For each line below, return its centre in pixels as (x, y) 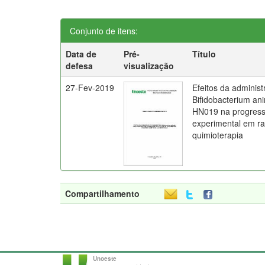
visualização (149, 66)
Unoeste (105, 258)
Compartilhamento (102, 193)
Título (204, 54)
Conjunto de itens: (104, 31)
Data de (81, 54)
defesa (80, 66)
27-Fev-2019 (90, 88)
